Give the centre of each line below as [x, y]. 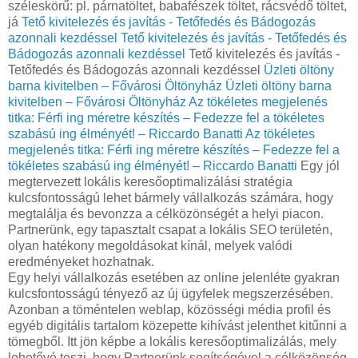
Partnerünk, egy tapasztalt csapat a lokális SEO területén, [170, 229]
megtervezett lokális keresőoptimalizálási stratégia [150, 181]
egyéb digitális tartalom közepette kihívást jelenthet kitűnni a [177, 325]
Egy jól [318, 165]
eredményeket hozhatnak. [81, 261]
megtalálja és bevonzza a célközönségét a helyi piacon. [166, 213]
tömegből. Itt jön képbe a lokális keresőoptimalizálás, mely [172, 341]
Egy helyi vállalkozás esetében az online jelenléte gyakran [174, 277]
